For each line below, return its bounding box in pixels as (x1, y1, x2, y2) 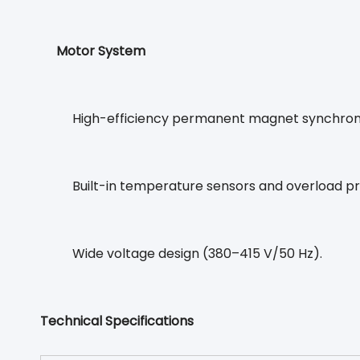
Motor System (56, 42, 145, 60)
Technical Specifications (40, 312, 194, 330)
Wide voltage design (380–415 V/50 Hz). (72, 244, 322, 263)
